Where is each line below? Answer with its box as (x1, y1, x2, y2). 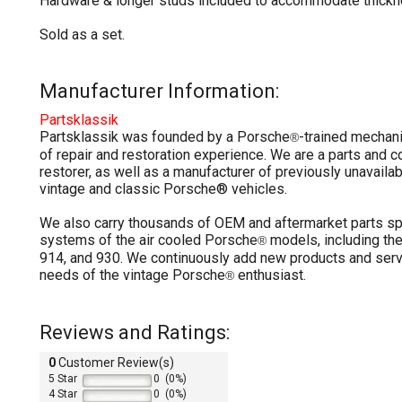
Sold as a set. (39, 25, 125, 43)
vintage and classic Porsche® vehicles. (39, 179, 291, 197)
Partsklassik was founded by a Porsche (39, 127, 290, 145)
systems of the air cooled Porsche (39, 231, 258, 249)
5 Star (48, 372, 77, 386)
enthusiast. (234, 266, 310, 284)
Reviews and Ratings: (39, 320, 230, 344)
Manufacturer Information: (39, 79, 279, 102)
